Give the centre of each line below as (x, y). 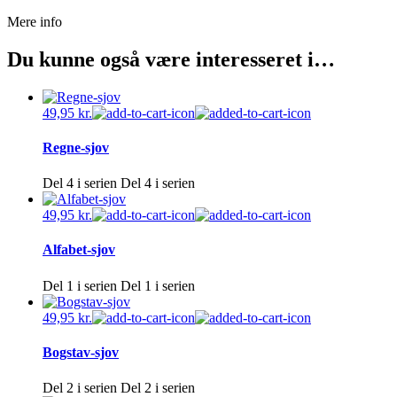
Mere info (35, 21)
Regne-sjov (76, 147)
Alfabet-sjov (79, 250)
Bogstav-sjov (81, 352)
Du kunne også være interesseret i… (171, 59)
